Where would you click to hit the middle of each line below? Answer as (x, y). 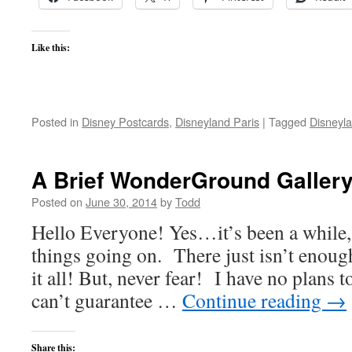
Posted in (55, 121)
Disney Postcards (125, 121)
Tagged (288, 121)
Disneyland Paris (217, 121)
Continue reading (254, 300)
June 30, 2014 (121, 202)
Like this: (51, 48)
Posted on (57, 202)
